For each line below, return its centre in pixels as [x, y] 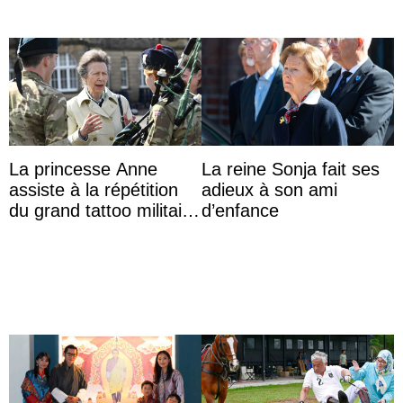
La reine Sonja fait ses [291, 170]
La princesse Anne [83, 170]
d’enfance [240, 211]
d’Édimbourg [59, 232]
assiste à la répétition [94, 190]
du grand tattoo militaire [103, 211]
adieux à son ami [269, 190]
